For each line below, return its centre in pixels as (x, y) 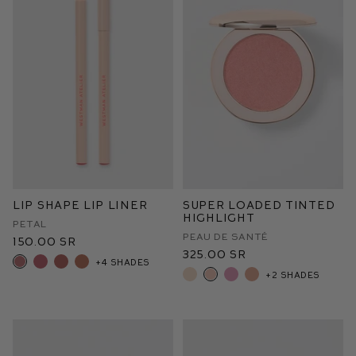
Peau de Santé (226, 236)
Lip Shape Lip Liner (80, 205)
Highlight (219, 217)
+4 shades (123, 261)
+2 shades (293, 274)
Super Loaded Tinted (259, 205)
